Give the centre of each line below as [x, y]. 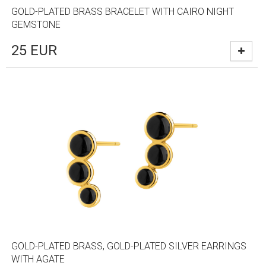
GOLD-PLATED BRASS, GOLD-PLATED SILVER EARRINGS [129, 246]
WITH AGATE [38, 259]
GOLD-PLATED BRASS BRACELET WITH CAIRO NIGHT [123, 11]
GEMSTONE [36, 24]
